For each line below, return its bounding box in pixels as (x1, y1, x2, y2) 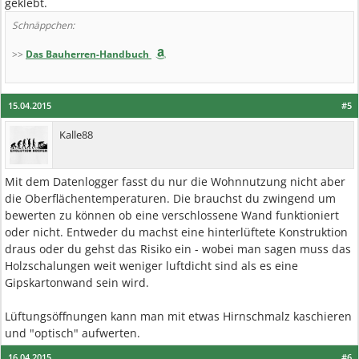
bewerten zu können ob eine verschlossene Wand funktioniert (5, 208, 339, 223)
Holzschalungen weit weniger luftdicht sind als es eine (5, 258, 298, 273)
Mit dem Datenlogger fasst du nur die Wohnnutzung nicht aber (5, 174, 345, 189)
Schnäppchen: (12, 18, 75, 32)
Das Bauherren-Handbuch (26, 47, 149, 61)
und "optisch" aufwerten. (5, 325, 140, 341)
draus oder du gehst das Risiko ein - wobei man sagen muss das (5, 241, 351, 256)
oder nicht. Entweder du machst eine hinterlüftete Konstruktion (5, 224, 348, 240)
